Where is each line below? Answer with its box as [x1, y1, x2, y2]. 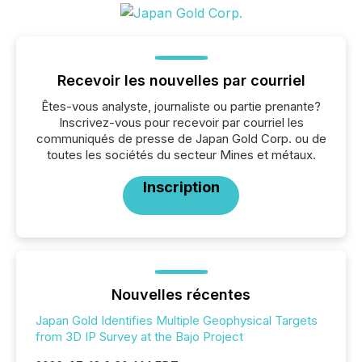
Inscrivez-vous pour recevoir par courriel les [58, 114, 304, 130]
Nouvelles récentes [112, 285, 250, 303]
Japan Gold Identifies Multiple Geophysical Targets [36, 312, 318, 328]
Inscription [142, 178, 220, 196]
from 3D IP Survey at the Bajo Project [36, 328, 243, 344]
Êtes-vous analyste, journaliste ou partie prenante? [41, 98, 321, 114]
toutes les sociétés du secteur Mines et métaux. [46, 146, 316, 162]
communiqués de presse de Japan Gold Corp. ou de [36, 130, 326, 146]
